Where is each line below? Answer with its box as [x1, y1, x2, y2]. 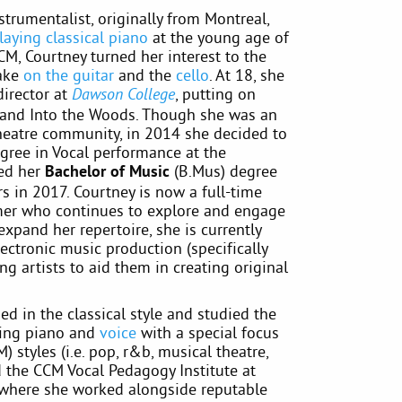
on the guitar [23, 65, 115, 85]
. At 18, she [209, 65, 285, 85]
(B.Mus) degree [170, 161, 278, 181]
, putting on [175, 83, 257, 104]
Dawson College [72, 85, 176, 106]
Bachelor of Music [45, 161, 170, 181]
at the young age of [148, 27, 290, 48]
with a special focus [136, 322, 280, 343]
